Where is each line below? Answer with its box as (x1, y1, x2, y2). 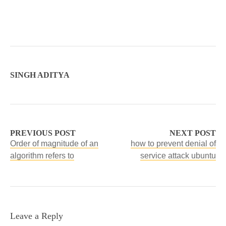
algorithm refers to (10, 151, 74, 160)
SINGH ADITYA (10, 71, 70, 79)
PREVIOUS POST (10, 129, 76, 137)
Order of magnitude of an (10, 139, 98, 148)
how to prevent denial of (131, 139, 216, 148)
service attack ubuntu (140, 151, 216, 160)
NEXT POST (169, 129, 216, 137)
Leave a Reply (10, 211, 63, 221)
